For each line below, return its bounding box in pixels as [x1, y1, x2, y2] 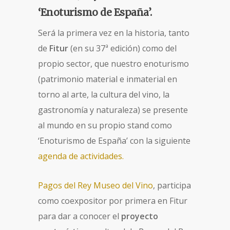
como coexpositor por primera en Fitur [38, 195, 187, 207]
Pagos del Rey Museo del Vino [38, 180, 153, 191]
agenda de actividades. [38, 150, 124, 162]
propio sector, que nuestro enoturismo [38, 58, 189, 70]
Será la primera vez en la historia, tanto [38, 27, 189, 39]
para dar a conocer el [38, 210, 121, 222]
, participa [153, 180, 191, 191]
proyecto [121, 210, 158, 222]
